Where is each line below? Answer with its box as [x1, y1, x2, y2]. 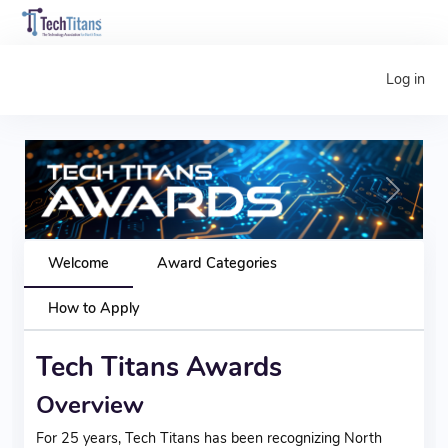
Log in [385, 69, 425, 90]
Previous [53, 188, 109, 209]
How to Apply [48, 297, 139, 318]
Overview [36, 387, 144, 422]
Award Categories [157, 252, 277, 273]
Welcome [48, 252, 109, 273]
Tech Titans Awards [36, 348, 282, 386]
